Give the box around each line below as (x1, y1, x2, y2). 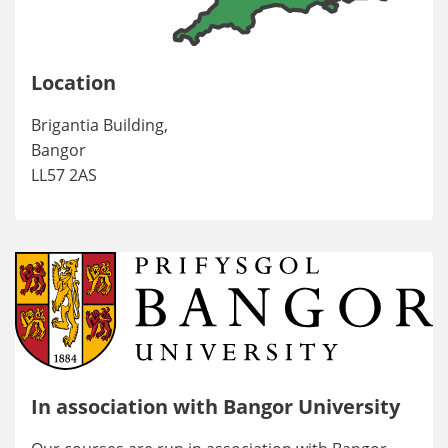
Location (31, 68, 116, 96)
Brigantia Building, (31, 113, 168, 136)
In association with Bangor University (31, 392, 400, 420)
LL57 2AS (31, 163, 97, 186)
